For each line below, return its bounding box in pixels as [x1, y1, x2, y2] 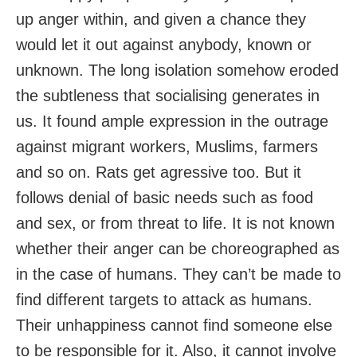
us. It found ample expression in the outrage [16, 112, 328, 131]
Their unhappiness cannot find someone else [16, 316, 332, 335]
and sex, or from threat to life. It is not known [16, 214, 335, 233]
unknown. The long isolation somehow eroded [16, 61, 339, 80]
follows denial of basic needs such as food [16, 189, 313, 207]
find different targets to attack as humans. [16, 291, 312, 309]
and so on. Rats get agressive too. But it [16, 163, 301, 182]
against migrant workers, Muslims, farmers [16, 138, 318, 156]
